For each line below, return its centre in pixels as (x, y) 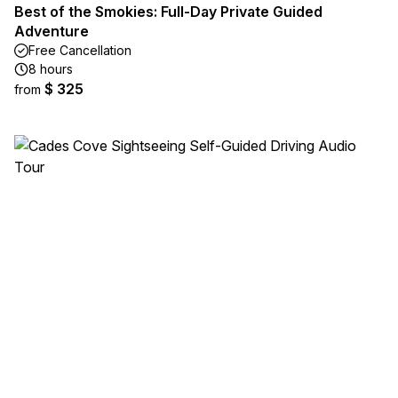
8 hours (51, 69)
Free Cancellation (80, 50)
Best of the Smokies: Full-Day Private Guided (168, 12)
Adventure (52, 31)
